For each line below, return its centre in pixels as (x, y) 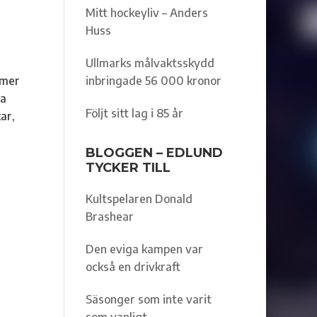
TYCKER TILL (128, 167)
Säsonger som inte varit (148, 299)
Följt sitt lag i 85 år (134, 113)
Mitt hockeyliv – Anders (146, 12)
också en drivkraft (133, 266)
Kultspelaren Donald (139, 198)
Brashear (109, 216)
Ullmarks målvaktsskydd (150, 63)
